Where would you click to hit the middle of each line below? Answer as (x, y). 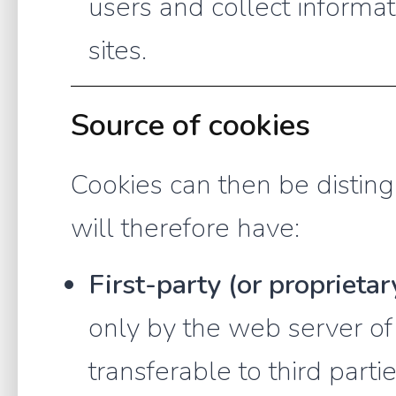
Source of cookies (190, 125)
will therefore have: (185, 228)
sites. (118, 50)
